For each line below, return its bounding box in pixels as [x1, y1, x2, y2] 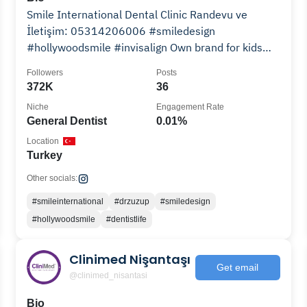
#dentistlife [106, 214, 147, 224]
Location [27, 136, 60, 146]
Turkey [27, 149, 63, 161]
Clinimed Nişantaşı [69, 250, 191, 268]
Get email [217, 261, 259, 273]
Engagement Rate [156, 102, 224, 112]
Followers [27, 68, 64, 77]
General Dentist [27, 115, 108, 127]
